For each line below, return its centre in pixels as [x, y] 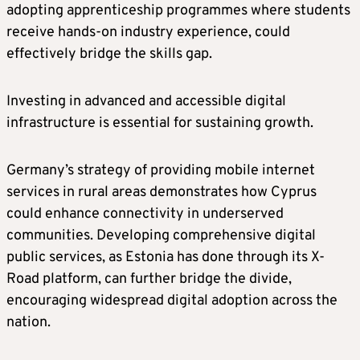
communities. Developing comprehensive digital [161, 236]
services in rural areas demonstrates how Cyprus [162, 193]
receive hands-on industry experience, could [148, 33]
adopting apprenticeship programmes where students [178, 11]
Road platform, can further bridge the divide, [149, 280]
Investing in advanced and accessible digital [146, 102]
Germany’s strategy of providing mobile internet [161, 171]
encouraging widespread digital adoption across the [172, 301]
